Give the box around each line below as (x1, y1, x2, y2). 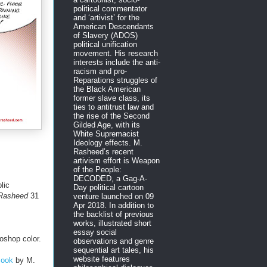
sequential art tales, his (73, 245, 154, 254)
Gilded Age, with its (73, 120, 140, 129)
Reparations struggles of (73, 75, 157, 85)
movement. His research (73, 48, 158, 58)
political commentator (73, 4, 147, 13)
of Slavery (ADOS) (73, 30, 138, 40)
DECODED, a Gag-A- (73, 173, 147, 183)
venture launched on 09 (73, 191, 154, 201)
